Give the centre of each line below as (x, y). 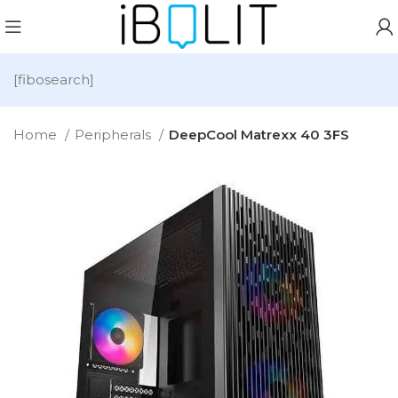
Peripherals (115, 135)
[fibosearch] (54, 80)
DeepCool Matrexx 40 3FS (259, 135)
